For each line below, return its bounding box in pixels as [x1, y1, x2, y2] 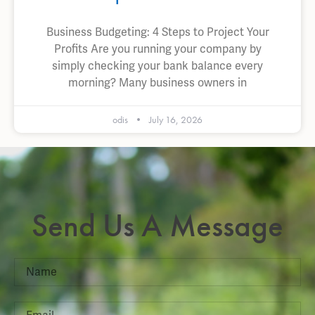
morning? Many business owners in [68, 75, 247, 91]
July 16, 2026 [147, 113, 202, 127]
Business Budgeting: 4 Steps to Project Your [46, 25, 269, 40]
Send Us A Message [32, 205, 283, 246]
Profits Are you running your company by [53, 41, 262, 57]
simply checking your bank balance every [52, 58, 263, 74]
